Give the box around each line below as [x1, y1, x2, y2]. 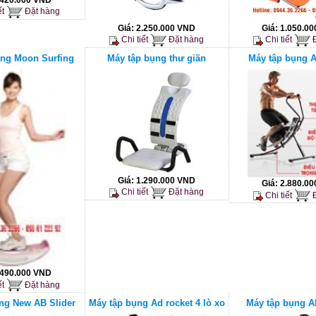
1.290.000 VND [136, 175, 195, 186]
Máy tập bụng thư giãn [107, 52, 206, 63]
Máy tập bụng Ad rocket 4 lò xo [88, 298, 225, 309]
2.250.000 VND [136, 23, 195, 33]
